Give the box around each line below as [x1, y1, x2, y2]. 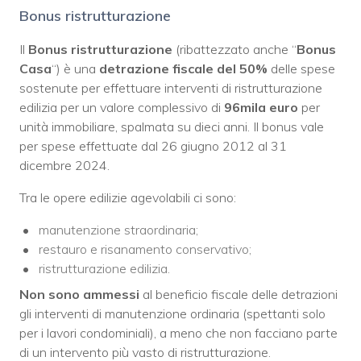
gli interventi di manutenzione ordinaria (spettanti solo [19, 305, 326, 322]
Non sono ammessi [19, 285, 143, 302]
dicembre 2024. [19, 156, 110, 173]
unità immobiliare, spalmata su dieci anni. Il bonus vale [19, 118, 324, 135]
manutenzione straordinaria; [39, 221, 198, 238]
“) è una [52, 60, 99, 77]
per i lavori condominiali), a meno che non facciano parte [19, 324, 338, 341]
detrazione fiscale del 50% [99, 60, 268, 77]
